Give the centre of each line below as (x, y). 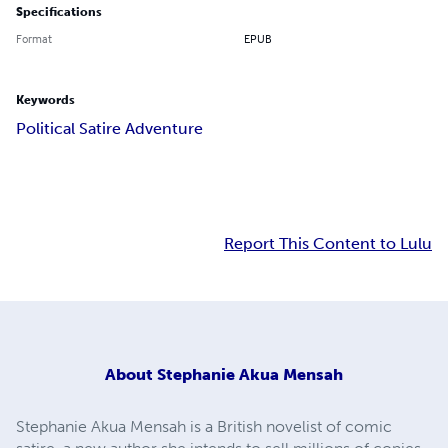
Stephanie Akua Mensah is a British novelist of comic (204, 426)
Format (34, 39)
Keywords (45, 100)
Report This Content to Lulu (328, 244)
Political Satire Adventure (109, 129)
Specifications (59, 12)
